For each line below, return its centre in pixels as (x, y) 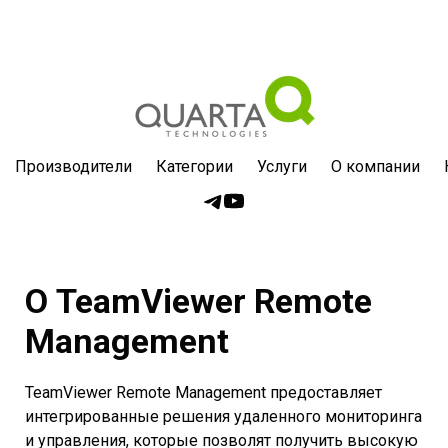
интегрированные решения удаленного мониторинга (223, 416)
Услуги (281, 166)
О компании (375, 166)
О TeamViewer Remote (198, 300)
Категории (194, 166)
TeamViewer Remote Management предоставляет (203, 392)
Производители (73, 166)
